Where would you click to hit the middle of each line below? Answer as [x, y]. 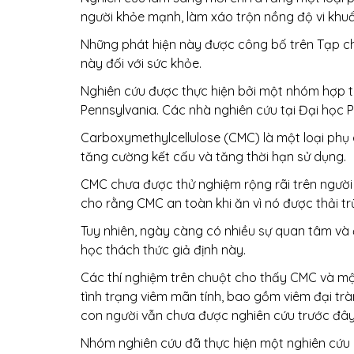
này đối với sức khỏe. [141, 63]
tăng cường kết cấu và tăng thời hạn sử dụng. [213, 156]
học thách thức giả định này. [163, 250]
